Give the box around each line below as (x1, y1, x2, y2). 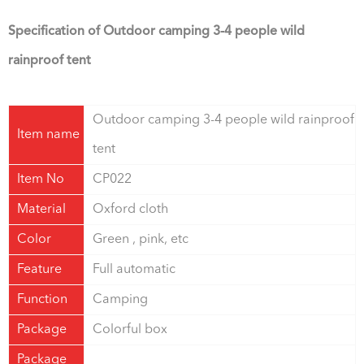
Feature (17, 263, 62, 277)
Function (17, 293, 71, 307)
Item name (17, 128, 80, 142)
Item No (17, 173, 64, 187)
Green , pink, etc (93, 233, 188, 247)
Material (17, 203, 66, 217)
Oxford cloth (93, 203, 168, 217)
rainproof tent (8, 54, 94, 68)
